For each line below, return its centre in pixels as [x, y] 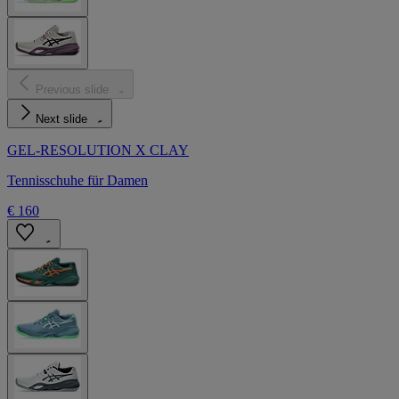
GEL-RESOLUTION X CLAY [98, 150]
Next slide [61, 118]
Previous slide [72, 89]
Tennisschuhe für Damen [77, 180]
